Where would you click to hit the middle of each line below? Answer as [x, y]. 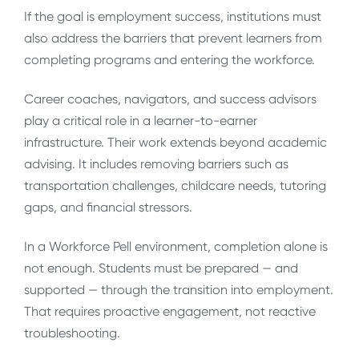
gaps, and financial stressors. [108, 207]
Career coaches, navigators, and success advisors [170, 99]
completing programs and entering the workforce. [169, 59]
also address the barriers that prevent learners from [173, 38]
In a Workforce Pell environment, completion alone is [176, 247]
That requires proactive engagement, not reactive [170, 312]
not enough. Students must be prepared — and [161, 268]
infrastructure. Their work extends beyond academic [175, 142]
